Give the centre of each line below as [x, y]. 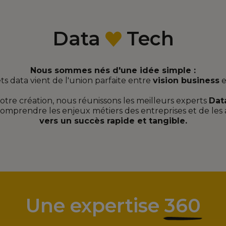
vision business [186, 80]
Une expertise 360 [113, 206]
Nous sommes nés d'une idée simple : [113, 70]
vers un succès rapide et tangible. [113, 121]
